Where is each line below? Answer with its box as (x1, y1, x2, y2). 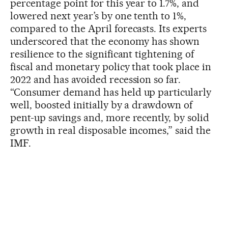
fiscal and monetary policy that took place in (10, 60, 212, 73)
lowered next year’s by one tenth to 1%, (10, 9, 187, 22)
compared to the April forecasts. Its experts (10, 22, 207, 35)
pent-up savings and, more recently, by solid (10, 111, 210, 124)
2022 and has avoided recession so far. (10, 73, 181, 85)
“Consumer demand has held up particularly (10, 85, 212, 98)
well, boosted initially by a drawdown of (10, 98, 193, 111)
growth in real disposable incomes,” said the (10, 124, 211, 136)
